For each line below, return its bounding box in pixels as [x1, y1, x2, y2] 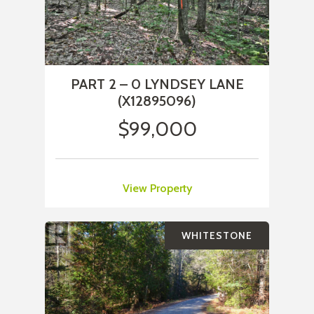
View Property [122, 182, 192, 196]
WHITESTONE [182, 229, 252, 243]
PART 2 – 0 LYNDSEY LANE [70, 76, 244, 93]
